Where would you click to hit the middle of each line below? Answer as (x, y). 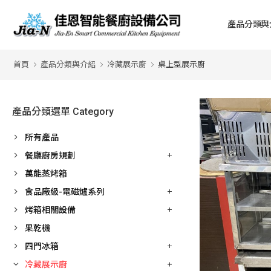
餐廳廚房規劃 (50, 155)
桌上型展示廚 (181, 64)
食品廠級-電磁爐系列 (65, 192)
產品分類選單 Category (63, 112)
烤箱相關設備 (50, 210)
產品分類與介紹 (68, 64)
